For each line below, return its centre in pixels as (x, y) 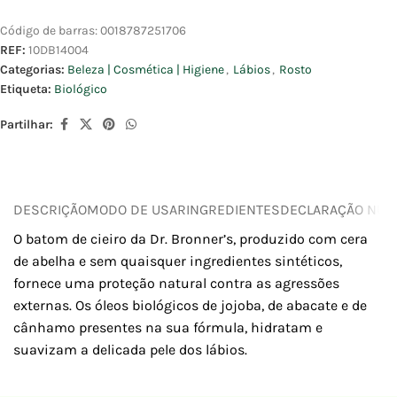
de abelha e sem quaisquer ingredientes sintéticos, (178, 261)
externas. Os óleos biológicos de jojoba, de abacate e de (190, 306)
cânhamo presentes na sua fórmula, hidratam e (168, 328)
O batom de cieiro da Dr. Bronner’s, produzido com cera (191, 239)
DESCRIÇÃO (50, 209)
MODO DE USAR (136, 209)
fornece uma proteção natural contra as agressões (176, 284)
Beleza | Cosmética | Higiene (146, 70)
